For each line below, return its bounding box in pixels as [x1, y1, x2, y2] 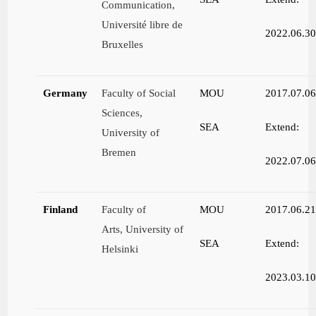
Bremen [102, 146, 137, 159]
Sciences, [102, 107, 143, 119]
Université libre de [102, 18, 183, 31]
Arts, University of [102, 223, 184, 236]
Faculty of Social [102, 87, 176, 99]
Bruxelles [102, 38, 144, 51]
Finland [43, 203, 78, 216]
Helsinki [102, 243, 139, 255]
